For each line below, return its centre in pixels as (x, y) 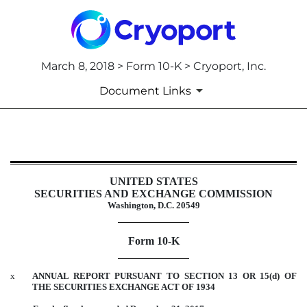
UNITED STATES (153, 182)
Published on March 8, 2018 (63, 186)
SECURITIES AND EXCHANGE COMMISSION (153, 194)
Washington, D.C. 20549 (153, 206)
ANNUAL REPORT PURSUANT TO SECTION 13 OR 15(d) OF (164, 275)
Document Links (145, 90)
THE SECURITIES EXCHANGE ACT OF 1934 (124, 286)
